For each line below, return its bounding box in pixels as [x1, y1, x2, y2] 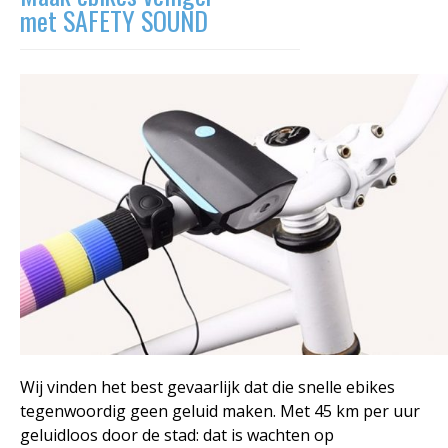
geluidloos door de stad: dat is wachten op [20, 423, 334, 446]
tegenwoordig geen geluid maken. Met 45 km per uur [20, 399, 420, 422]
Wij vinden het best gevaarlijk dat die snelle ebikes [20, 375, 395, 398]
